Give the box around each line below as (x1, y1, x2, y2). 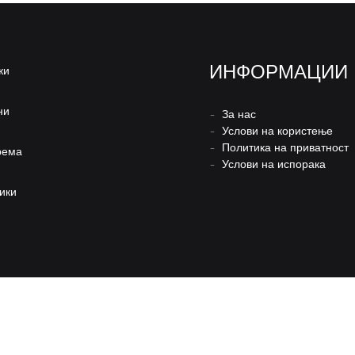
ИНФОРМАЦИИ (209, 61, 348, 83)
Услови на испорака (222, 158, 326, 171)
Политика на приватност (222, 141, 349, 155)
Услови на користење (222, 124, 333, 138)
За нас (222, 108, 256, 121)
